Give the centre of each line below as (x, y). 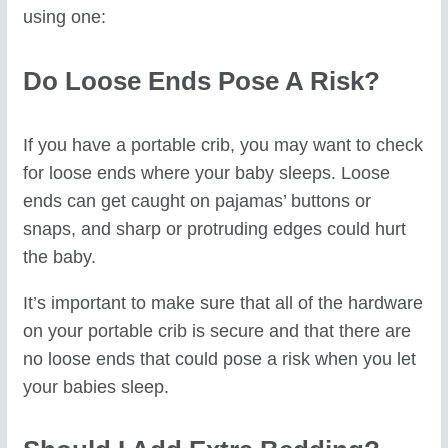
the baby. (60, 257)
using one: (65, 17)
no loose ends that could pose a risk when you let (220, 358)
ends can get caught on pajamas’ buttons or (197, 201)
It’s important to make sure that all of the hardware (223, 302)
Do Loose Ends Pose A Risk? (202, 80)
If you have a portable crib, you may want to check (223, 145)
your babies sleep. (96, 386)
